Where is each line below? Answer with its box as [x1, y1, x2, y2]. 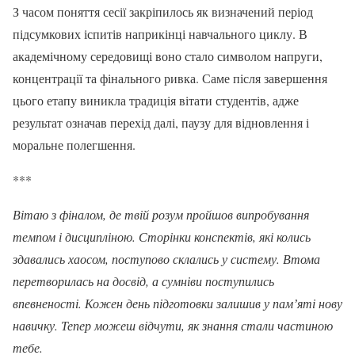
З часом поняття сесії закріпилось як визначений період [13, 2, 313, 20]
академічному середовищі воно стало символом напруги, [13, 47, 323, 64]
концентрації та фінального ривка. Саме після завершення [13, 69, 327, 86]
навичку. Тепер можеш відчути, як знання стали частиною [13, 316, 333, 334]
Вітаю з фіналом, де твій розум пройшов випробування [13, 205, 309, 223]
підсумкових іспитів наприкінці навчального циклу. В [13, 25, 307, 42]
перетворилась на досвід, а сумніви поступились [13, 272, 274, 289]
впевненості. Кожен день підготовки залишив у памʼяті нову [13, 294, 342, 311]
